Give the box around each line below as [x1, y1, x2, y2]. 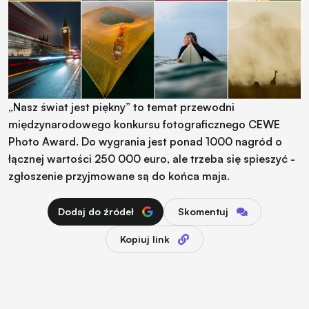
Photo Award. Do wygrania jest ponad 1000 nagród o [8, 134, 282, 148]
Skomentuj [177, 205, 228, 217]
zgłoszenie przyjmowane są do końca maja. [8, 168, 232, 183]
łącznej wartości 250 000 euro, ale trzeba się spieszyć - [8, 151, 295, 166]
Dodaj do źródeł [58, 205, 134, 217]
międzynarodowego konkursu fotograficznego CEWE [8, 117, 280, 131]
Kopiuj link [120, 232, 170, 245]
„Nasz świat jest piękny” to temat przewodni [8, 99, 235, 114]
